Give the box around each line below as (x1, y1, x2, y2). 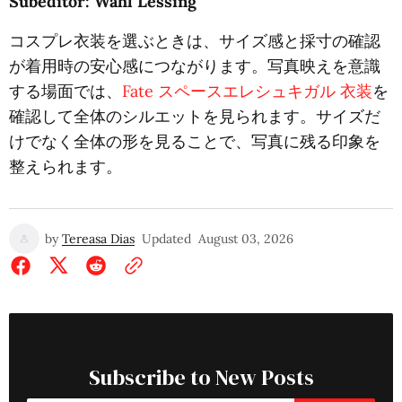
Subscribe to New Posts (88, 362, 314, 392)
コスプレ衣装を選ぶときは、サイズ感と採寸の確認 (9, 30, 380, 51)
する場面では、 (9, 80, 122, 101)
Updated (142, 230, 191, 247)
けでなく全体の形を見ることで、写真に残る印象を (9, 130, 380, 152)
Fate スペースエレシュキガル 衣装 (122, 80, 372, 101)
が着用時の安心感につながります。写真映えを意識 (9, 55, 380, 76)
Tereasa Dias (62, 230, 135, 247)
